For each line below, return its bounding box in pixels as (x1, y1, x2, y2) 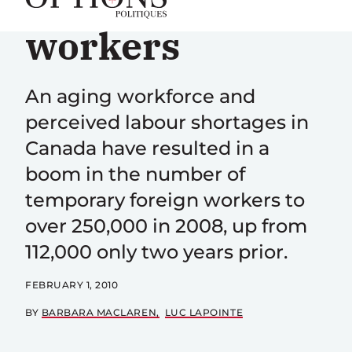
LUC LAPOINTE (164, 306, 244, 318)
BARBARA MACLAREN (41, 306, 157, 318)
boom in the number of (25, 163, 245, 185)
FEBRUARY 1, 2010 (25, 279, 119, 291)
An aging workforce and (25, 85, 255, 108)
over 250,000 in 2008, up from (25, 214, 307, 237)
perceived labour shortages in (25, 111, 309, 134)
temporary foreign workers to (25, 189, 305, 211)
